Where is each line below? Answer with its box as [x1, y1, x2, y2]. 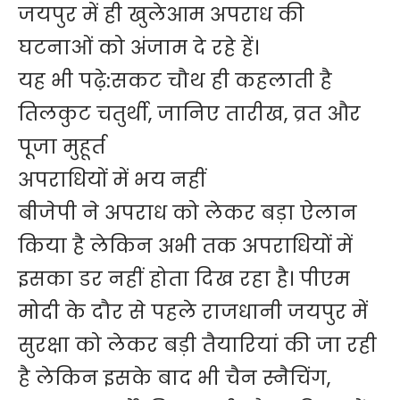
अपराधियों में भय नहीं [18, 166, 206, 195]
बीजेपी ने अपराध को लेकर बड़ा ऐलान [18, 199, 357, 228]
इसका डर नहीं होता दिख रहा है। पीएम [18, 265, 350, 294]
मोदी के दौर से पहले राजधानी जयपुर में [18, 298, 368, 327]
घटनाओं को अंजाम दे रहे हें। [18, 34, 264, 62]
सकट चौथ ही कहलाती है [111, 67, 332, 96]
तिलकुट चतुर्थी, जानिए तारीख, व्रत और [18, 100, 361, 129]
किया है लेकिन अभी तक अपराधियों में [18, 232, 353, 261]
